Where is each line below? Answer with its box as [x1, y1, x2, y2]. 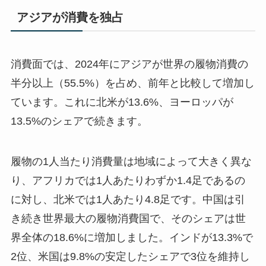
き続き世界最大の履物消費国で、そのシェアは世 [10, 213, 246, 225]
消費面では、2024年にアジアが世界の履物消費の [10, 58, 248, 71]
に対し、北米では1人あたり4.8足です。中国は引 [10, 194, 245, 206]
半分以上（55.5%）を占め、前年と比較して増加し [10, 77, 255, 90]
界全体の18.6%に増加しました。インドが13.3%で [10, 232, 253, 244]
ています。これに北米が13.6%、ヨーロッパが [10, 96, 233, 109]
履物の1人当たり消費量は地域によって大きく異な [10, 156, 252, 168]
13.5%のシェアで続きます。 [10, 115, 148, 128]
